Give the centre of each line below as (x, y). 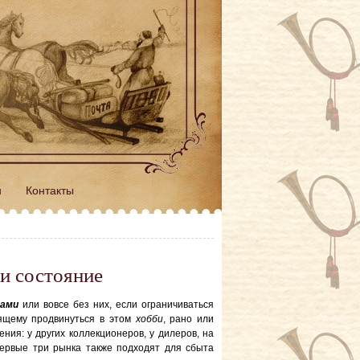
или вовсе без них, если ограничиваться (116, 305)
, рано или (188, 319)
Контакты (50, 190)
